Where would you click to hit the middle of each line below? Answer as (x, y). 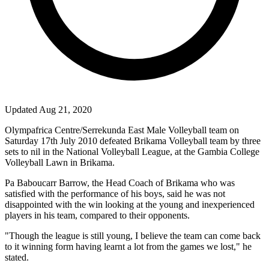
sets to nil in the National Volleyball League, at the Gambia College (132, 151)
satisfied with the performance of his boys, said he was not (115, 193)
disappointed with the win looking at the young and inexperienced (130, 204)
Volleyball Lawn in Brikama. (60, 162)
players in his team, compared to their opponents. (97, 215)
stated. (17, 257)
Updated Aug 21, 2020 (48, 109)
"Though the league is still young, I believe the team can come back (133, 235)
